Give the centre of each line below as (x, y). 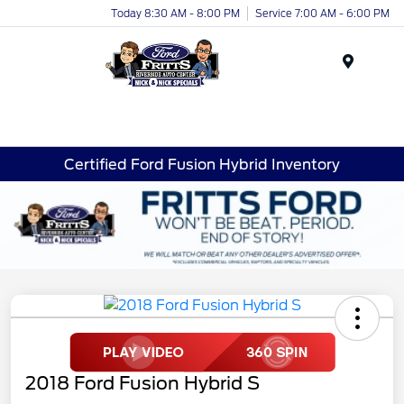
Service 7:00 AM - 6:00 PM (322, 13)
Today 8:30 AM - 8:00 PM (175, 13)
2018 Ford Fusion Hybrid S (142, 383)
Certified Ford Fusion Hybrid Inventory (202, 164)
